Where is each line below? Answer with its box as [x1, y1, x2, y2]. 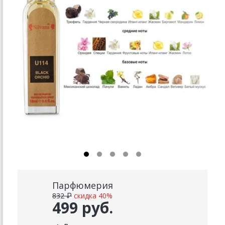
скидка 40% [74, 191, 113, 200]
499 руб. [52, 197, 113, 218]
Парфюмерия [52, 179, 113, 191]
